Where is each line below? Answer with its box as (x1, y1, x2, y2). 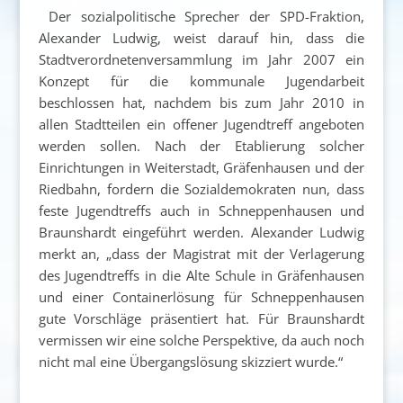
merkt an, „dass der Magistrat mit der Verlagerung (38, 245, 365, 263)
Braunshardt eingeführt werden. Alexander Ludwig (38, 223, 365, 241)
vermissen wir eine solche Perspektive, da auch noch (38, 331, 365, 349)
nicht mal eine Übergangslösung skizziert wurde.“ (38, 353, 343, 371)
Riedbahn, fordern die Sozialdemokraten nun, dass (38, 180, 365, 198)
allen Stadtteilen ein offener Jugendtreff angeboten (38, 115, 365, 133)
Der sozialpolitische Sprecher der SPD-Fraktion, (38, 7, 365, 25)
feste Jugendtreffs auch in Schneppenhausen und (38, 201, 365, 219)
